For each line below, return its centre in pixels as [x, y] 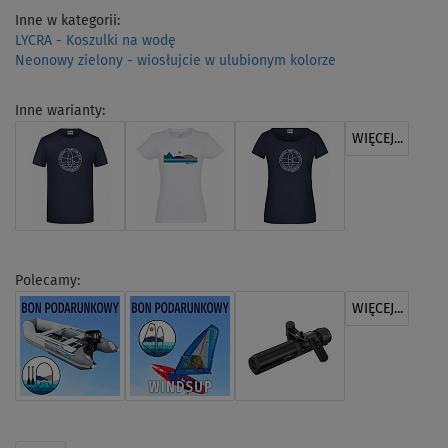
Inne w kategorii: [67, 20]
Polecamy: [47, 280]
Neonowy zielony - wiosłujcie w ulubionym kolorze [175, 60]
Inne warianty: [60, 110]
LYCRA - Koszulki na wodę [95, 40]
